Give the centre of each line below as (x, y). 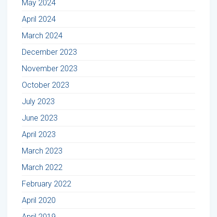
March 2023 (42, 151)
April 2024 (39, 19)
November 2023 (50, 68)
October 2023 (46, 85)
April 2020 (39, 200)
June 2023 (40, 118)
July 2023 (38, 101)
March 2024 (42, 35)
